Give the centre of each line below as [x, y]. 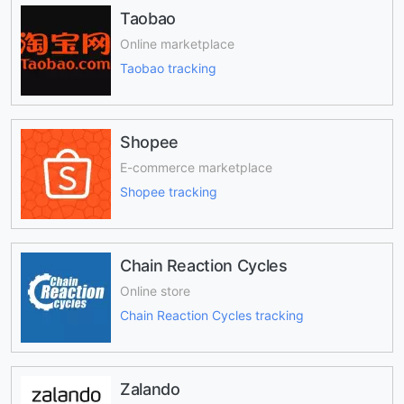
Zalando [150, 389]
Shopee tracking [169, 191]
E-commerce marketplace [196, 168]
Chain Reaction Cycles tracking [212, 315]
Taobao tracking [168, 68]
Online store [155, 291]
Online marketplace [177, 44]
